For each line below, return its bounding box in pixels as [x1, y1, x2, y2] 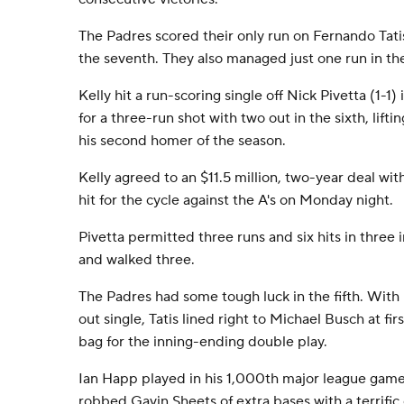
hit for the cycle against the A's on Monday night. [78, 191, 393, 209]
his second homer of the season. [78, 132, 286, 150]
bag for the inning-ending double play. [78, 333, 327, 351]
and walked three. [78, 251, 195, 269]
